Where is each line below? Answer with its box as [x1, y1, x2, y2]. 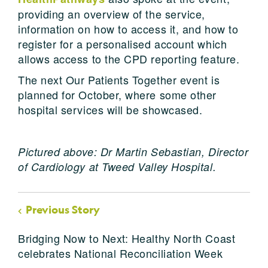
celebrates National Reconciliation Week [18, 245, 223, 261]
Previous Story [26, 202, 100, 217]
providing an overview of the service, [18, 5, 205, 22]
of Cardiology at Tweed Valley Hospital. [18, 159, 217, 174]
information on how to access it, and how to [18, 20, 239, 36]
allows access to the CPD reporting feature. [18, 50, 240, 66]
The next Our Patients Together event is [18, 71, 220, 87]
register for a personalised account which [18, 35, 227, 51]
